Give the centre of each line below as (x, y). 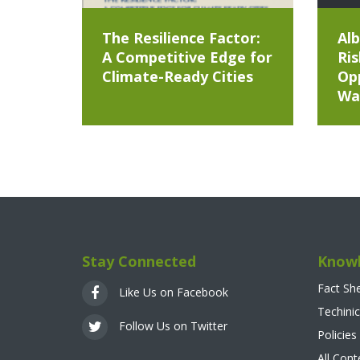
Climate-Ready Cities (178, 76)
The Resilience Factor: (181, 38)
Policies (337, 335)
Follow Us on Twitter (172, 325)
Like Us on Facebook (172, 292)
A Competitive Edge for (187, 57)
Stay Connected (139, 261)
